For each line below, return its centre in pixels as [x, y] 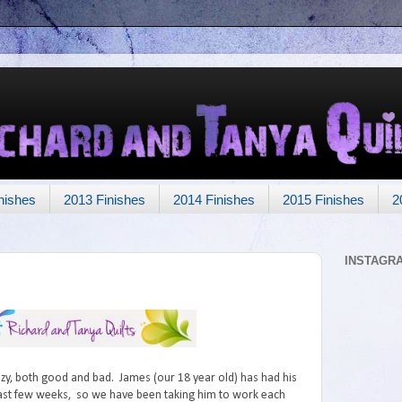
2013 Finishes [104, 199]
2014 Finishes [214, 199]
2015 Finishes [323, 199]
